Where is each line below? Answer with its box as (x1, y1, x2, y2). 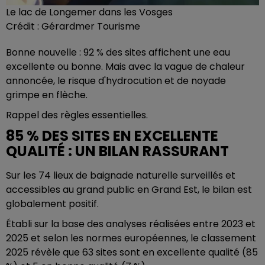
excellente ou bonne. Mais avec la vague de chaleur (6, 60, 245, 73)
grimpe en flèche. (6, 88, 88, 102)
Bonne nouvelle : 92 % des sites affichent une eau (6, 46, 230, 59)
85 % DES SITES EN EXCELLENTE (6, 126, 218, 146)
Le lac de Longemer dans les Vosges (6, 5, 173, 19)
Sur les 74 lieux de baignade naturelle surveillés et (6, 169, 235, 182)
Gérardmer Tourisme (41, 20, 140, 33)
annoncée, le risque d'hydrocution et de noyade (6, 74, 226, 88)
